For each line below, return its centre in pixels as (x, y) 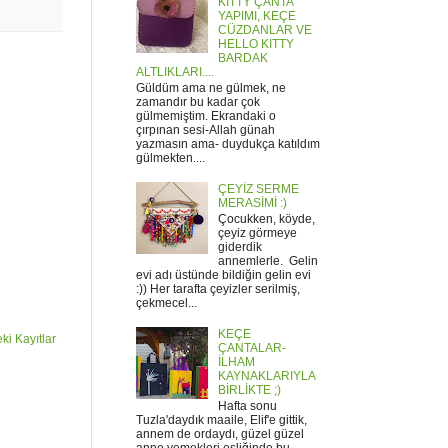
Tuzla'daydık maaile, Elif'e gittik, (221, 420)
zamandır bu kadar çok (198, 101)
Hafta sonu (247, 406)
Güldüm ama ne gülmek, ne (211, 87)
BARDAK (242, 57)
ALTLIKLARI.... (175, 71)
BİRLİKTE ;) (249, 389)
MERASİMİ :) (252, 202)
